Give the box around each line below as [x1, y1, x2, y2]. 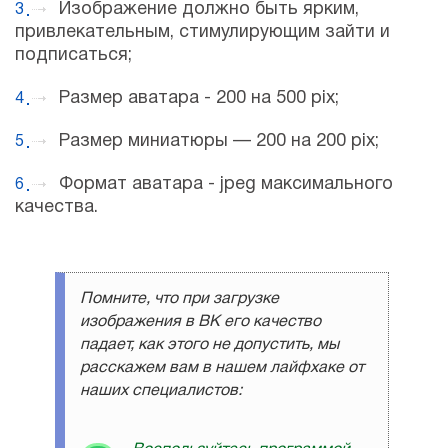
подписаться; [15, 47, 132, 65]
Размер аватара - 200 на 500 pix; [59, 90, 339, 108]
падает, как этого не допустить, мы [80, 338, 339, 353]
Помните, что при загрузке [80, 292, 279, 307]
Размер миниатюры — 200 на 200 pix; [59, 133, 379, 151]
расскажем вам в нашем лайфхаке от [80, 361, 364, 376]
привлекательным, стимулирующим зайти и [15, 24, 390, 42]
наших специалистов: [80, 384, 242, 399]
